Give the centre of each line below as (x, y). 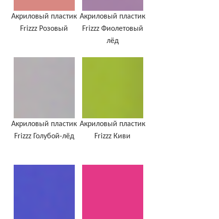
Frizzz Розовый (44, 29)
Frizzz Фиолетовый (112, 29)
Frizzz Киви (112, 137)
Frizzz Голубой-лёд (44, 137)
